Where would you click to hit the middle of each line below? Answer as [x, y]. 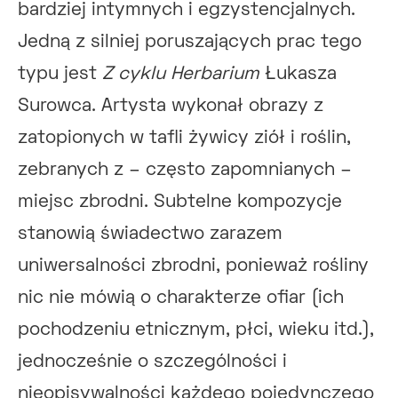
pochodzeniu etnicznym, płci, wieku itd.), [196, 330]
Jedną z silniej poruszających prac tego [190, 42]
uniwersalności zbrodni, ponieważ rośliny [193, 266]
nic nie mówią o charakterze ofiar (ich [181, 298]
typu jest [57, 74]
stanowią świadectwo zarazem [150, 234]
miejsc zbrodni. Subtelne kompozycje [180, 202]
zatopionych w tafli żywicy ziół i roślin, [184, 138]
